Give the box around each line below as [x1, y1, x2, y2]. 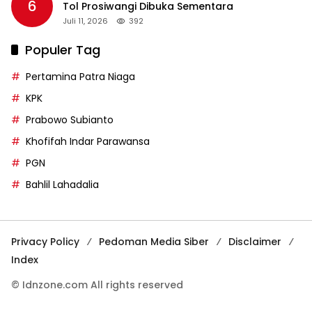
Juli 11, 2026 [63, 15, 108, 26]
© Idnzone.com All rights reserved [11, 277, 183, 292]
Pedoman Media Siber [99, 234, 209, 249]
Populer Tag [25, 40, 100, 58]
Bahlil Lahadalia [26, 177, 99, 192]
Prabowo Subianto [26, 112, 114, 127]
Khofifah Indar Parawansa [26, 134, 150, 148]
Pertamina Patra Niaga [26, 69, 135, 84]
